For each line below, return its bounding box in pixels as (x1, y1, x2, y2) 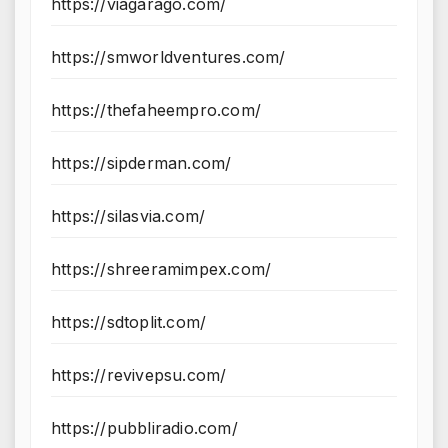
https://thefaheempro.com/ (51, 100, 261, 121)
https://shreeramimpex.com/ (51, 259, 272, 280)
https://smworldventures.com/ (51, 47, 286, 68)
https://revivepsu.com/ (51, 365, 227, 386)
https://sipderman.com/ (51, 153, 232, 174)
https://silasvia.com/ (51, 206, 206, 227)
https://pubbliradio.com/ (51, 418, 238, 439)
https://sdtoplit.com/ (51, 312, 207, 333)
